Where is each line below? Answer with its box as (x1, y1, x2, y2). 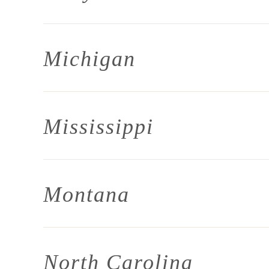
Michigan (43, 47, 136, 71)
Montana (43, 183, 130, 207)
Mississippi (43, 115, 154, 139)
